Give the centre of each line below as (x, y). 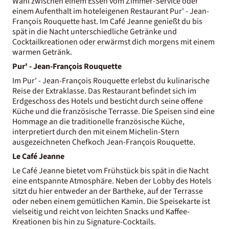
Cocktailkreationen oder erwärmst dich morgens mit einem (113, 42)
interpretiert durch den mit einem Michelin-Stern (96, 132)
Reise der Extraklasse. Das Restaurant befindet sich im (104, 91)
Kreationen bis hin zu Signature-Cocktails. (84, 222)
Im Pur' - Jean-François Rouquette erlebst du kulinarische (111, 81)
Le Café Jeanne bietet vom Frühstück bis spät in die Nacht (110, 170)
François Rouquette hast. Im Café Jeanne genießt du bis (107, 21)
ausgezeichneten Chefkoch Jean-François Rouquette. (104, 142)
